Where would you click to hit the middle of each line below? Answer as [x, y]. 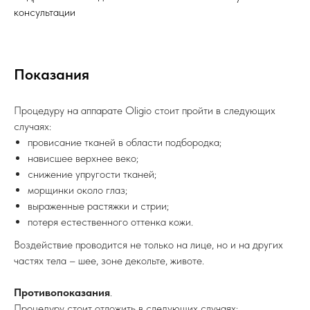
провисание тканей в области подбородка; [125, 143]
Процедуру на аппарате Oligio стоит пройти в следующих [145, 111]
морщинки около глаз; [77, 190]
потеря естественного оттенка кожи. [110, 222]
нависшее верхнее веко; [83, 158]
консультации [45, 12]
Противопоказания [62, 293]
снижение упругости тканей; [92, 174]
